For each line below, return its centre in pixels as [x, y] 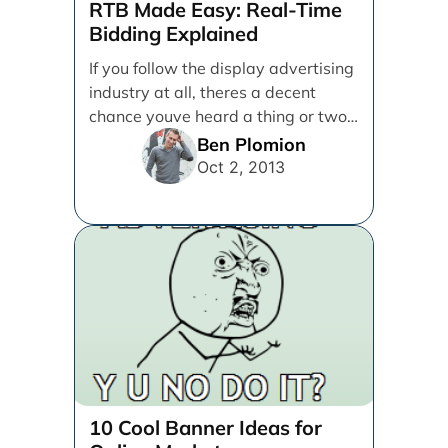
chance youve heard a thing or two [218, 116]
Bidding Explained [174, 33]
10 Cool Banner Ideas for [206, 427]
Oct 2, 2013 [241, 166]
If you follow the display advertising [222, 68]
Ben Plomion [251, 144]
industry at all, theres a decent [203, 92]
